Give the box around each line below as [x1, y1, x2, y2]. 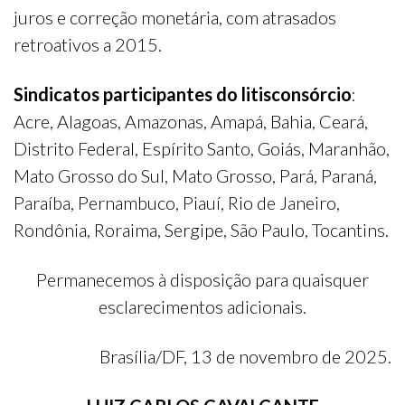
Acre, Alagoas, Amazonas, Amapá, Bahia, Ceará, [14, 110, 368, 133]
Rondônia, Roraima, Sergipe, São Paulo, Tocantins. [14, 219, 389, 241]
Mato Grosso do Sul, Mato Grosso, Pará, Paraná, [14, 165, 377, 187]
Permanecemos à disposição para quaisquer [36, 268, 369, 291]
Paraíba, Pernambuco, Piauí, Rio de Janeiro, [14, 192, 340, 214]
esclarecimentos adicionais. [99, 296, 306, 318]
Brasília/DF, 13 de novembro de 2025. [99, 345, 391, 368]
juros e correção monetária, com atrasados [14, 6, 336, 29]
